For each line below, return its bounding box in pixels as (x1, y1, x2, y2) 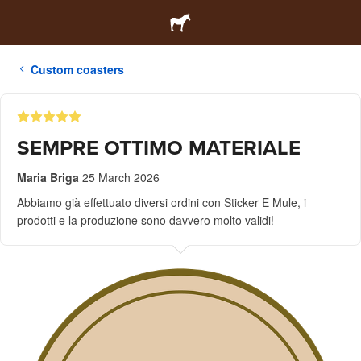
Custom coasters (31, 61, 124, 77)
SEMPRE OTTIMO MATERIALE (17, 135, 301, 160)
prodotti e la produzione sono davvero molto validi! (17, 212, 274, 228)
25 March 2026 (82, 169, 160, 185)
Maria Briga (17, 169, 79, 185)
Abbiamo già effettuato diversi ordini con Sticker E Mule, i (17, 194, 306, 210)
